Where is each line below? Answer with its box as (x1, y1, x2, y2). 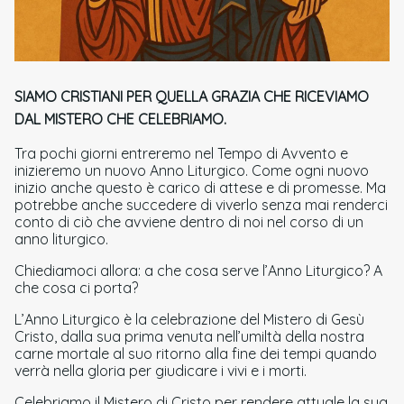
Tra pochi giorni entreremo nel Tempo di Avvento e (14, 143, 348, 162)
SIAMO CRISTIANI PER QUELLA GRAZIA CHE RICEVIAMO (14, 87, 369, 106)
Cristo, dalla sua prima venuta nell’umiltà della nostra (14, 326, 364, 345)
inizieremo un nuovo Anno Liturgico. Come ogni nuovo (14, 161, 369, 179)
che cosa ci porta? (14, 278, 138, 297)
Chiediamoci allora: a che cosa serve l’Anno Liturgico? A (14, 261, 382, 280)
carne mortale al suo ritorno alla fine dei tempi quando (14, 344, 377, 363)
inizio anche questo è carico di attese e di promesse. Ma (14, 178, 386, 197)
